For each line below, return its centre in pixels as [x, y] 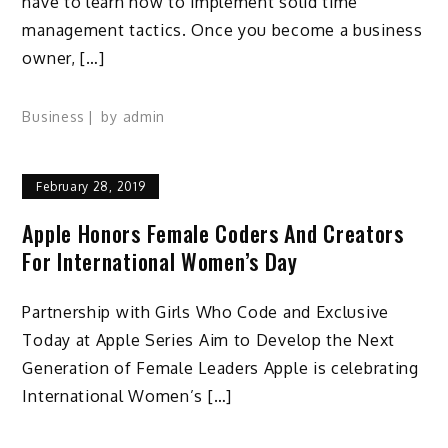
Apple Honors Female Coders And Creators [213, 233]
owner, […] [63, 57]
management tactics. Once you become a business [222, 29]
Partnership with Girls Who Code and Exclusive [205, 312]
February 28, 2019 [91, 187]
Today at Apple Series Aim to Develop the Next [208, 340]
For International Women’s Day [160, 261]
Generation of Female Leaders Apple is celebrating [220, 368]
